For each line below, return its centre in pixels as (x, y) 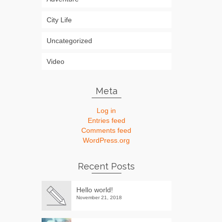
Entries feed (106, 120)
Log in (107, 111)
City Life (59, 20)
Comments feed (107, 130)
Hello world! (94, 190)
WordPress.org (107, 140)
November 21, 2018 (99, 197)
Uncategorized (69, 41)
